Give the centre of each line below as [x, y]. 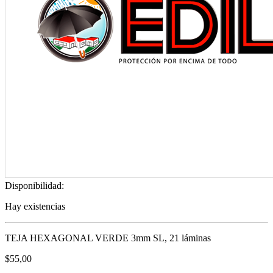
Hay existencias [35, 206]
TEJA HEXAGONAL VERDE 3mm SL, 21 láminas [108, 238]
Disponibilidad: [34, 185]
